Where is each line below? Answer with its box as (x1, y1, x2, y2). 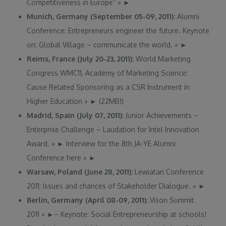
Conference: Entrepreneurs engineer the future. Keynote (27, 26, 210, 35)
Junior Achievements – (126, 111, 199, 120)
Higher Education (27, 97, 85, 106)
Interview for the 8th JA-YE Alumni (64, 139, 176, 148)
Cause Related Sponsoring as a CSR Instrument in (27, 83, 190, 92)
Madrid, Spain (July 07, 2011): (27, 111, 126, 120)
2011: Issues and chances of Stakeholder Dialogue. (27, 182, 193, 191)
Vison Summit (150, 196, 195, 205)
